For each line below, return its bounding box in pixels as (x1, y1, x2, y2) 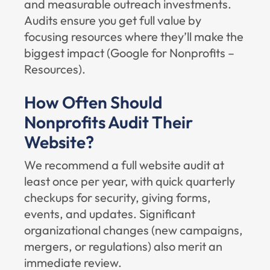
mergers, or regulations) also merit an (24, 239, 222, 254)
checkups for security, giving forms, (24, 190, 211, 205)
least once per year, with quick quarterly (24, 174, 235, 189)
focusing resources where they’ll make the (24, 29, 243, 44)
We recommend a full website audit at (24, 157, 224, 172)
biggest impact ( (24, 45, 110, 60)
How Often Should (24, 92, 162, 113)
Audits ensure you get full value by (24, 13, 201, 28)
